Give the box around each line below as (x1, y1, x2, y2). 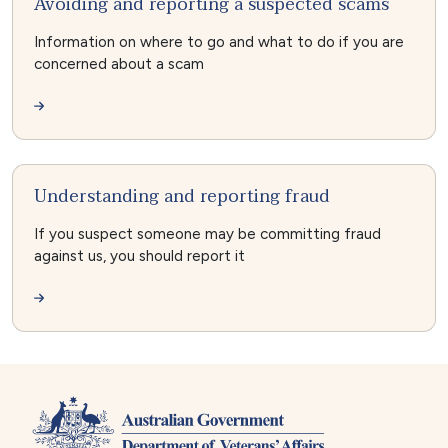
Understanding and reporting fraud (33, 180, 330, 211)
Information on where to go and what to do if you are (33, 33, 404, 52)
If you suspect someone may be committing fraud (33, 224, 381, 243)
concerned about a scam (33, 55, 204, 74)
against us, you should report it (33, 246, 245, 265)
